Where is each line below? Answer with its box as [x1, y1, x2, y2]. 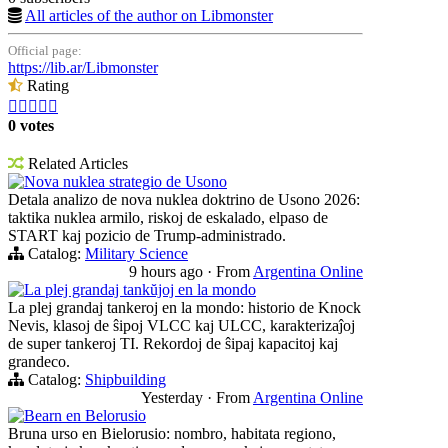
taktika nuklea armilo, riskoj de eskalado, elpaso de [8, 208, 328, 226]
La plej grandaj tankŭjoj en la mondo [24, 280, 256, 298]
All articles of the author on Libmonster [25, 6, 273, 24]
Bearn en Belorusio [24, 406, 146, 424]
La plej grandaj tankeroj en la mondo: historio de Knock [8, 298, 361, 316]
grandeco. [8, 352, 70, 370]
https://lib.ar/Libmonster [8, 58, 158, 76]
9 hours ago [129, 262, 207, 280]
